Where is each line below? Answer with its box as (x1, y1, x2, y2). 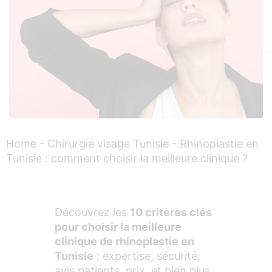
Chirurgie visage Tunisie (47, 137, 169, 151)
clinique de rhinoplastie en (55, 234, 194, 248)
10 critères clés (130, 205, 212, 219)
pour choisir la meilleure (55, 220, 182, 233)
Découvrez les (55, 205, 130, 219)
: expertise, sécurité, (93, 249, 200, 262)
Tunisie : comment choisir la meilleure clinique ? (6, 152, 248, 165)
